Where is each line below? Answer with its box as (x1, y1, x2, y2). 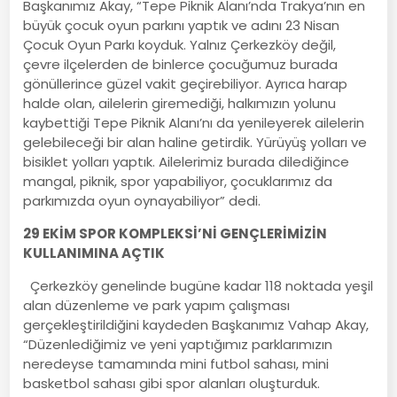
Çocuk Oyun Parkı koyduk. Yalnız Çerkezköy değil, (23, 35, 337, 54)
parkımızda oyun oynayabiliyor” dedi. (23, 191, 261, 210)
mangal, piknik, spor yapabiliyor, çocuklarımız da (23, 171, 333, 191)
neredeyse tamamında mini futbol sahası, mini (23, 354, 330, 373)
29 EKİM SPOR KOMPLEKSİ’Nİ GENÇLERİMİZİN (23, 223, 328, 243)
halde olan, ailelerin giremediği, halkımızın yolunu (23, 93, 337, 113)
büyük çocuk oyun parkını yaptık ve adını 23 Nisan (23, 15, 340, 35)
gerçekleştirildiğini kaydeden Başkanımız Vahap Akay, (23, 315, 370, 334)
